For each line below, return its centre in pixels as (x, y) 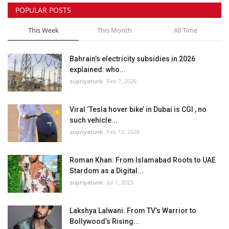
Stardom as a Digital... (107, 171)
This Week (43, 30)
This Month (114, 30)
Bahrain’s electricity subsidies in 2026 (132, 59)
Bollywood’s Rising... (105, 222)
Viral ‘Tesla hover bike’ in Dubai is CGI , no (138, 110)
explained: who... (98, 70)
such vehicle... (94, 120)
